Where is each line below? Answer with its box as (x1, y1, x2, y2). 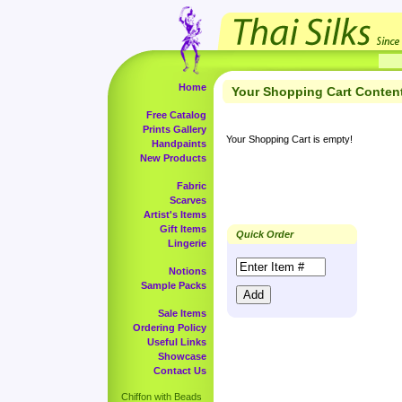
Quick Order (236, 229, 293, 240)
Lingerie (168, 238, 206, 249)
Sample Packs (141, 280, 206, 291)
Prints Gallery (143, 124, 206, 135)
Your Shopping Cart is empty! (226, 134, 353, 144)
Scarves (170, 195, 206, 205)
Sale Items (158, 308, 206, 319)
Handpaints (152, 138, 206, 149)
